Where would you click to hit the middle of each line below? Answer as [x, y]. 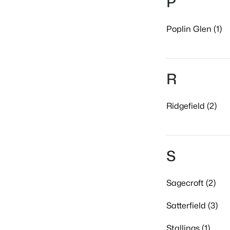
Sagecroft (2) [191, 183]
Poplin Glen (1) [194, 29]
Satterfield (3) [192, 206]
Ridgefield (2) [191, 106]
